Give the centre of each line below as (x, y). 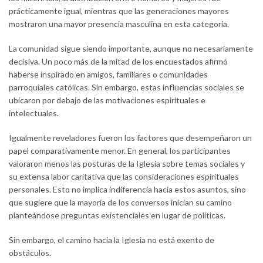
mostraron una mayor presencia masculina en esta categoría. (119, 24)
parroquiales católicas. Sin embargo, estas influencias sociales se (127, 87)
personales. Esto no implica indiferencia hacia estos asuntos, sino (127, 190)
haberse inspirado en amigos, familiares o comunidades (108, 75)
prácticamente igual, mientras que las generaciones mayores (119, 11)
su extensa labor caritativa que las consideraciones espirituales (124, 177)
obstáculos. (30, 253)
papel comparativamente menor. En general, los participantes (120, 151)
